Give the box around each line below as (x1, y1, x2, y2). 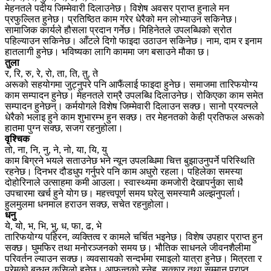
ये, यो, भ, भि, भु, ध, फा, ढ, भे (5, 220, 102, 231)
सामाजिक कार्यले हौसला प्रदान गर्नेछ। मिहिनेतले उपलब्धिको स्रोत (5, 24, 232, 35)
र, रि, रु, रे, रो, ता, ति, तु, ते (5, 68, 98, 79)
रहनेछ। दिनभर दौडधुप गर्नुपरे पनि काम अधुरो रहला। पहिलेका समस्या (5, 166, 243, 177)
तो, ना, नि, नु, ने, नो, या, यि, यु (5, 144, 107, 155)
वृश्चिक (5, 133, 30, 144)
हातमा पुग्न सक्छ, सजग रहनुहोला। (5, 122, 123, 133)
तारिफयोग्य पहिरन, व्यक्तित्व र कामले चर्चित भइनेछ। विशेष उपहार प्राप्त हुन (5, 231, 263, 242)
